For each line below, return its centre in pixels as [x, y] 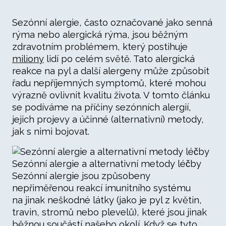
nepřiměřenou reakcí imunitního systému [101, 188]
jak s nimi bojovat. [51, 131]
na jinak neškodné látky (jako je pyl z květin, [107, 200]
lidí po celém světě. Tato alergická [119, 59]
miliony [28, 59]
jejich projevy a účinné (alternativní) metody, [108, 119]
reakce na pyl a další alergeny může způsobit [111, 71]
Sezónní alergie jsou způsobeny [81, 176]
